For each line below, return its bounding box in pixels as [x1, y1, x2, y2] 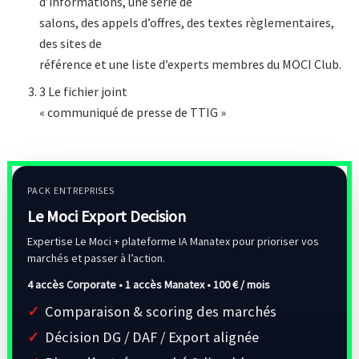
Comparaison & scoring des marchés [45, 302, 276, 321]
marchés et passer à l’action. [27, 251, 165, 266]
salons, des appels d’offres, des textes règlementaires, [39, 14, 335, 31]
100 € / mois [213, 277, 270, 292]
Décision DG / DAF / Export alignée [45, 328, 259, 347]
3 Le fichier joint [39, 83, 128, 100]
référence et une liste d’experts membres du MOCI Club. [39, 56, 345, 73]
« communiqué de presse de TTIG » [39, 104, 227, 121]
